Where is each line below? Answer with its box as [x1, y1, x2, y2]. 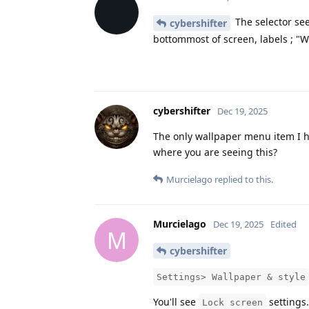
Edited [270, 218, 297, 231]
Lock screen [202, 297, 263, 308]
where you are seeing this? [153, 146, 277, 159]
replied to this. [212, 173, 273, 186]
